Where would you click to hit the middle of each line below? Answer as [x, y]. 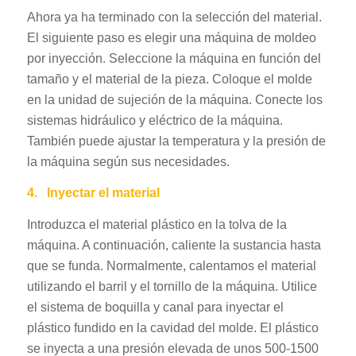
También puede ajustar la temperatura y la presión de [176, 141]
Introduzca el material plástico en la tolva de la [157, 224]
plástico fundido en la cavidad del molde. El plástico [172, 327]
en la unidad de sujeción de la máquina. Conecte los [174, 99]
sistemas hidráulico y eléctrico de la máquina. [155, 120]
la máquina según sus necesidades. [128, 161]
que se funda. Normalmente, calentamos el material [171, 265]
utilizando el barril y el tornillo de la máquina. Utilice [172, 286]
